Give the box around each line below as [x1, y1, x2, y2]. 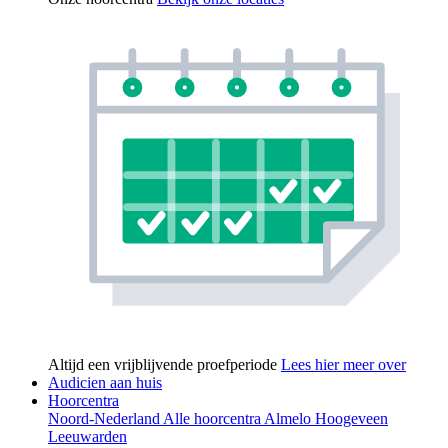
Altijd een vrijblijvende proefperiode [48, 355, 281, 373]
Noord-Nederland [48, 409, 163, 427]
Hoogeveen [315, 409, 388, 427]
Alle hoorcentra [163, 409, 264, 427]
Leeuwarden [48, 427, 127, 445]
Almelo [264, 409, 315, 427]
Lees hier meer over [281, 355, 406, 373]
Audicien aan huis [48, 373, 162, 391]
